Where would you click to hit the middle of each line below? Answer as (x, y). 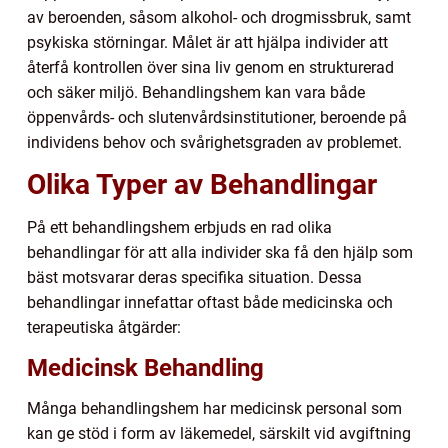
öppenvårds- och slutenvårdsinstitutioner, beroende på (217, 117)
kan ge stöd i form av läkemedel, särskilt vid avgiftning (219, 433)
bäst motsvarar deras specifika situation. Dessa (194, 277)
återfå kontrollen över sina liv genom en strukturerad (210, 67)
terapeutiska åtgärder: (104, 327)
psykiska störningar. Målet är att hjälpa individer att (207, 42)
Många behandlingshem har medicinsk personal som (214, 408)
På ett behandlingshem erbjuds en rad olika (179, 227)
